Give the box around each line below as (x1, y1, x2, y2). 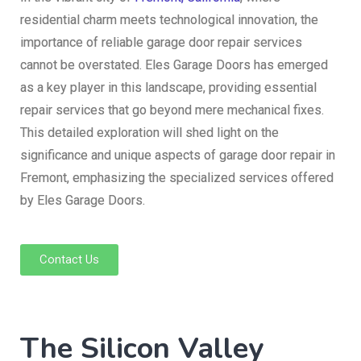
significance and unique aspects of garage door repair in (20, 147, 335, 163)
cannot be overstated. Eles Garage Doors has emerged (20, 56, 328, 73)
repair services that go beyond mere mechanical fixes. (20, 102, 324, 118)
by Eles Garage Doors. (20, 192, 145, 208)
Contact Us (39, 251, 99, 267)
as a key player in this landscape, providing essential (20, 79, 317, 95)
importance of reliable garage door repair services (20, 34, 302, 50)
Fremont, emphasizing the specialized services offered (20, 169, 334, 185)
